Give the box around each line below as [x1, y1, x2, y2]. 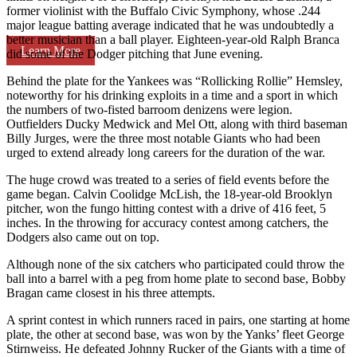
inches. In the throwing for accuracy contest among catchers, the [6, 215, 328, 229]
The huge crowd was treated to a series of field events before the [6, 172, 329, 186]
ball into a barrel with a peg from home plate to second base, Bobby [6, 271, 346, 285]
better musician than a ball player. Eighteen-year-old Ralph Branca [6, 32, 339, 46]
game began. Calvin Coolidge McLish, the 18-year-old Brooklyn [6, 186, 332, 201]
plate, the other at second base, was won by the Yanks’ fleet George [6, 327, 344, 341]
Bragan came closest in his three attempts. [6, 285, 215, 300]
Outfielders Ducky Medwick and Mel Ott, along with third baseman [6, 116, 347, 131]
